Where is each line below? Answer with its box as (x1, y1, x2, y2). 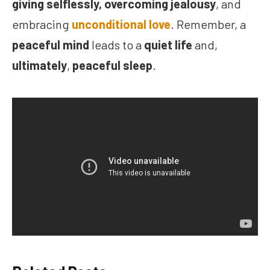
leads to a (89, 37, 144, 52)
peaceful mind (12, 37, 89, 52)
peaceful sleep (72, 58, 152, 73)
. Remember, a (171, 17, 246, 32)
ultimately (12, 58, 67, 73)
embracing (12, 17, 72, 32)
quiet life (144, 37, 192, 52)
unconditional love (72, 17, 171, 32)
